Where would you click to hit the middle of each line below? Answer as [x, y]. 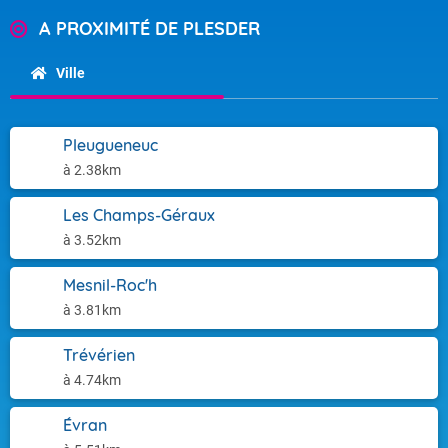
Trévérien [99, 355]
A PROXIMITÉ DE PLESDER [149, 28]
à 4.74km [92, 380]
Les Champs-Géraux [139, 215]
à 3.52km [92, 240]
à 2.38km [92, 170]
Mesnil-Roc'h [110, 285]
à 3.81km [92, 310]
